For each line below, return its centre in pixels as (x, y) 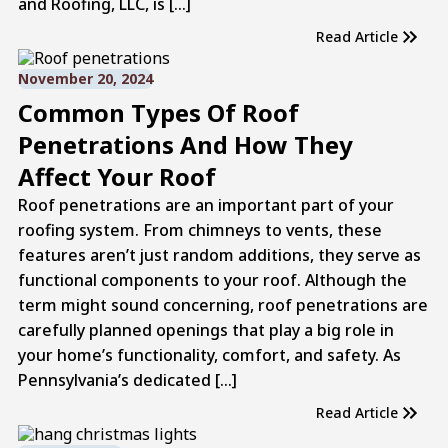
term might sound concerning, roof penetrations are (222, 304)
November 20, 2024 (85, 78)
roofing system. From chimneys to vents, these (199, 229)
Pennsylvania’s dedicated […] (127, 379)
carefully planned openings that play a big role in (205, 329)
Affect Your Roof (116, 176)
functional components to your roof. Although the (212, 279)
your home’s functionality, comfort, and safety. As (209, 354)
